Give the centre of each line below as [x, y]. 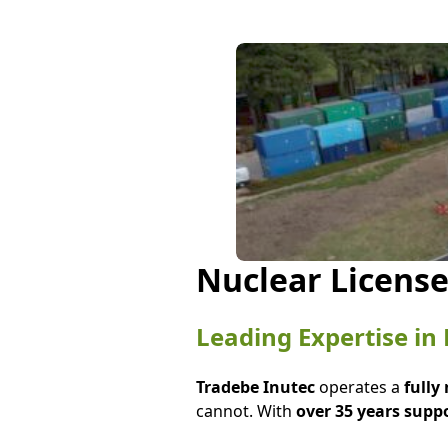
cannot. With [245, 411]
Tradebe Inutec [255, 387]
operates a [359, 387]
